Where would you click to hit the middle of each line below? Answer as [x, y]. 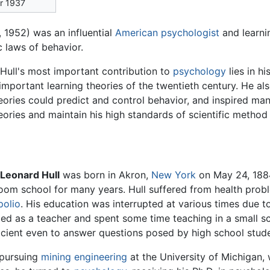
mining [56, 257]
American [137, 33]
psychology [200, 71]
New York [174, 175]
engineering [101, 257]
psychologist [190, 33]
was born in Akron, [106, 175]
